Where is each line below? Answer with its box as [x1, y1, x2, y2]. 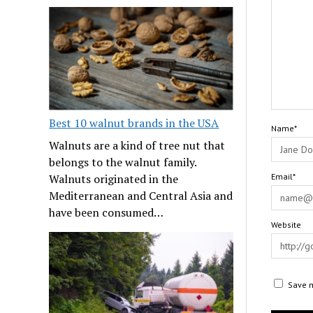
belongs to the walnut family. [49, 154, 197, 170]
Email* [270, 171, 296, 182]
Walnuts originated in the [49, 171, 179, 187]
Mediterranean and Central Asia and [49, 188, 233, 204]
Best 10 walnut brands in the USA [49, 115, 219, 131]
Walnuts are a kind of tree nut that [49, 138, 226, 154]
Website [270, 219, 301, 231]
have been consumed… [49, 205, 164, 221]
